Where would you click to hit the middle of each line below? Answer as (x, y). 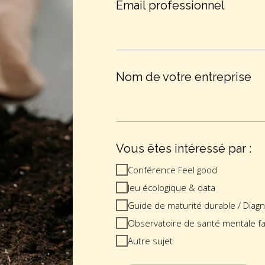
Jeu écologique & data (172, 188)
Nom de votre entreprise (184, 77)
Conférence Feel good (173, 170)
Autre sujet (151, 241)
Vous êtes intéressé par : (184, 149)
